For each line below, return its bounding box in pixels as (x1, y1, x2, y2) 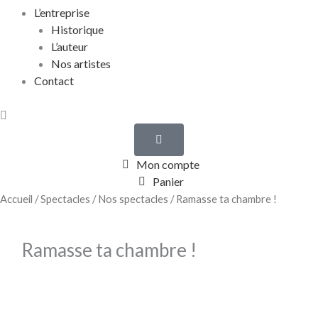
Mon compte (136, 157, 199, 171)
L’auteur (51, 39, 88, 53)
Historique (51, 22, 104, 36)
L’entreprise (34, 5, 89, 19)
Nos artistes (51, 56, 111, 70)
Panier (152, 174, 184, 188)
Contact (34, 73, 74, 87)
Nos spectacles (98, 192, 168, 205)
